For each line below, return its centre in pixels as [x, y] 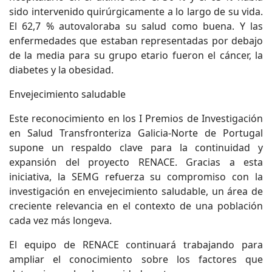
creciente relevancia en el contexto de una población [136, 206]
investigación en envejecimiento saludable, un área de [136, 191]
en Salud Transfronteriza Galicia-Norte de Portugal [136, 133]
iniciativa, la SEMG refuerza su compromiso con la [136, 177]
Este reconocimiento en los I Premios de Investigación [136, 118]
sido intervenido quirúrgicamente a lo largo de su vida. [136, 12]
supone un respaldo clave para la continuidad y [136, 148]
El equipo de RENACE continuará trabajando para [136, 245]
